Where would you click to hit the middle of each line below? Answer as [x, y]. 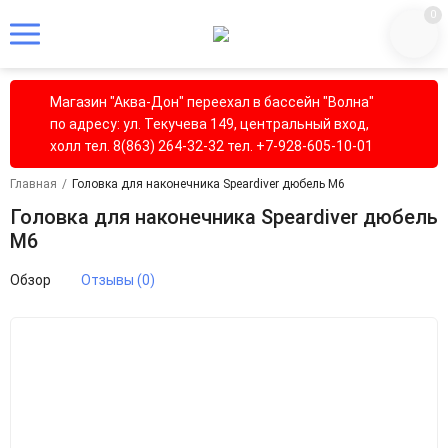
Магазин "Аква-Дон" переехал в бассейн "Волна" [212, 102]
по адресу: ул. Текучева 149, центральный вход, [209, 124]
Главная [33, 184]
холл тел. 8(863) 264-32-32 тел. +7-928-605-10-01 [211, 146]
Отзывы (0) [118, 280]
